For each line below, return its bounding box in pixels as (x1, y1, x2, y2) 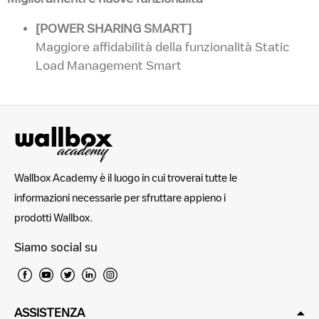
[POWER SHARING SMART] (36, 22, 192, 34)
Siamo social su (14, 241, 98, 253)
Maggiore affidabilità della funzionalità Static (36, 41, 290, 53)
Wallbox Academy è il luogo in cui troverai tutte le (14, 172, 237, 182)
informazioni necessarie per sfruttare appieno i (14, 192, 226, 202)
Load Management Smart (36, 59, 182, 71)
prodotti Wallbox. (14, 212, 93, 222)
